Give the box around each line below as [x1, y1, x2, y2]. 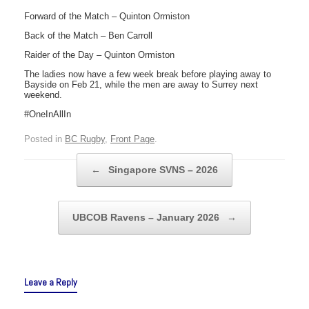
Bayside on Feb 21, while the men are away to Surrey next [24, 79, 258, 90]
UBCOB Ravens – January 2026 [72, 212, 222, 223]
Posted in [24, 134, 65, 145]
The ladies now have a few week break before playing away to [24, 68, 271, 79]
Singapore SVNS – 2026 [106, 164, 218, 176]
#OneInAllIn [24, 108, 71, 119]
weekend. [24, 89, 62, 100]
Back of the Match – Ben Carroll [24, 30, 152, 41]
